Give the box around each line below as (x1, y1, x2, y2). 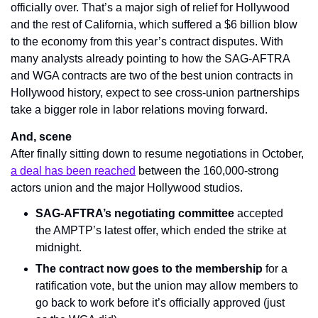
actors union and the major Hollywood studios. (11, 182, 243, 194)
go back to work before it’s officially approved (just (35, 297, 285, 309)
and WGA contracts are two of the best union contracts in (11, 70, 293, 82)
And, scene (11, 131, 72, 143)
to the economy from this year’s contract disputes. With (11, 35, 283, 48)
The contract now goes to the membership (35, 263, 263, 275)
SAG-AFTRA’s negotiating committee (35, 207, 234, 220)
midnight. (35, 241, 82, 254)
